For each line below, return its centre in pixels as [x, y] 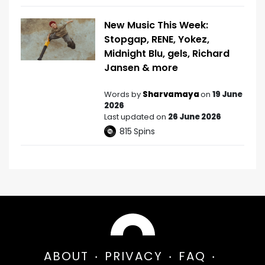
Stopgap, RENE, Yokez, [157, 39]
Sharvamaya [172, 94]
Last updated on [136, 117]
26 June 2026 [195, 117]
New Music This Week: [156, 25]
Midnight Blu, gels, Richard [167, 53]
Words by [123, 94]
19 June [227, 94]
